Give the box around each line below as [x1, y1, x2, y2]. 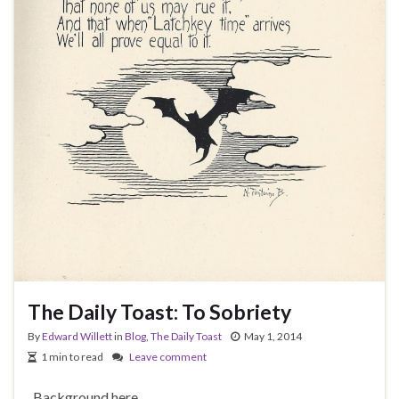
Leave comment [129, 349, 207, 363]
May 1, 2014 [244, 329, 302, 343]
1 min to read [41, 349, 103, 363]
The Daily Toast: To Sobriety [28, 298, 291, 324]
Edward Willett [42, 329, 112, 343]
